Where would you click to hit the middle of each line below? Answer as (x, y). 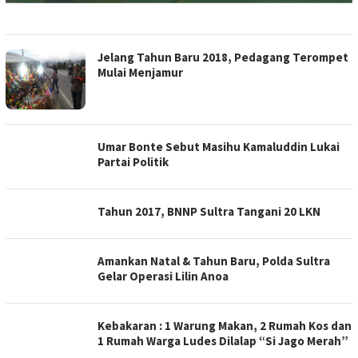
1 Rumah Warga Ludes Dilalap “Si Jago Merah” (223, 341)
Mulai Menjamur (140, 73)
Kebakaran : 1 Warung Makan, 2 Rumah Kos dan (225, 326)
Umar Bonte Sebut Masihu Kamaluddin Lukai (219, 147)
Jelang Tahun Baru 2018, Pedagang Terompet (223, 58)
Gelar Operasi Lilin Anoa (163, 276)
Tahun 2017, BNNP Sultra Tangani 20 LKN (209, 212)
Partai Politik (133, 162)
